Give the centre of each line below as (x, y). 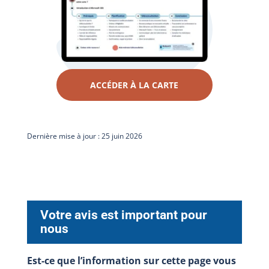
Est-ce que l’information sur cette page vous (131, 261)
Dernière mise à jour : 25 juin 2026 (84, 136)
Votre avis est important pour (123, 215)
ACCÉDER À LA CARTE (134, 85)
